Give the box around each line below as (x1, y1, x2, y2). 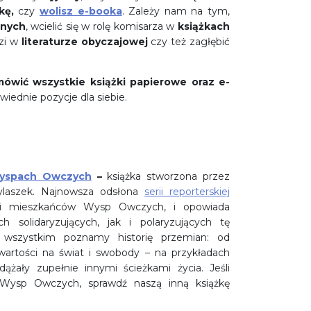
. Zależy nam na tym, (121, 5, 230, 18)
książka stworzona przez (101, 170, 230, 183)
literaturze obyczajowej (21, 35, 148, 49)
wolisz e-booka (39, 5, 122, 18)
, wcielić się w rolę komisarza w (25, 20, 178, 33)
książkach (178, 20, 230, 33)
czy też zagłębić (147, 35, 230, 49)
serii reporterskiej (144, 185, 230, 199)
